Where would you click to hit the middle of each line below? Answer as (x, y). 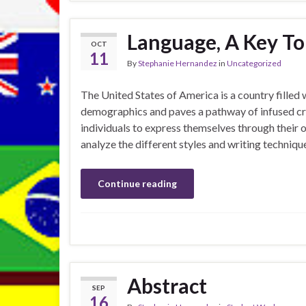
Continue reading (137, 183)
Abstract (167, 286)
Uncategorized (254, 63)
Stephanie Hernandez (178, 63)
